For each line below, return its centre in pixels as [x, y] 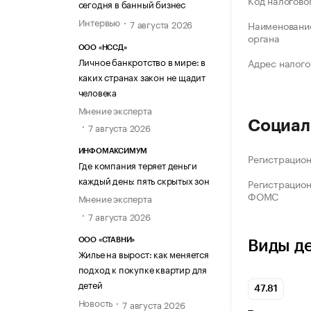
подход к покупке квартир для [142, 268]
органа [264, 38]
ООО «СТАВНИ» [107, 239]
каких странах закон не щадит [142, 77]
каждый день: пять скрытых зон [144, 180]
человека [97, 92]
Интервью [99, 21]
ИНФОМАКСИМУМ [113, 151]
